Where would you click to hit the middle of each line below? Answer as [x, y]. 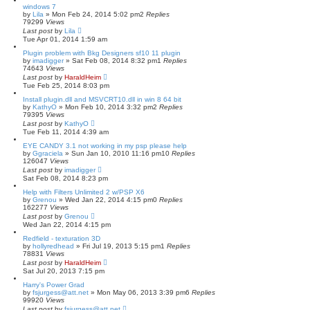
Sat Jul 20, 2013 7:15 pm [64, 271]
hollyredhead [53, 246]
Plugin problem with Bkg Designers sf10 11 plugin [102, 53]
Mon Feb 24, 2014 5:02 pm [96, 14]
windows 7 [39, 7]
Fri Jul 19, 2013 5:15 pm [121, 246]
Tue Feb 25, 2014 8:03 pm [66, 85]
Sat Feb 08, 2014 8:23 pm [65, 178]
